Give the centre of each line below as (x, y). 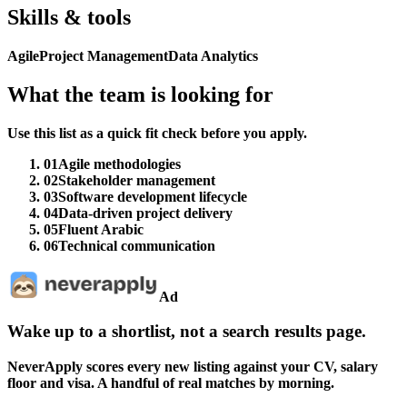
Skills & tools (69, 17)
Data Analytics (213, 55)
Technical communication (137, 245)
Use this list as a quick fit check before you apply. (157, 133)
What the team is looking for (140, 94)
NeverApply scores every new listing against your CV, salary (193, 367)
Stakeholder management (137, 180)
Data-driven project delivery (145, 213)
